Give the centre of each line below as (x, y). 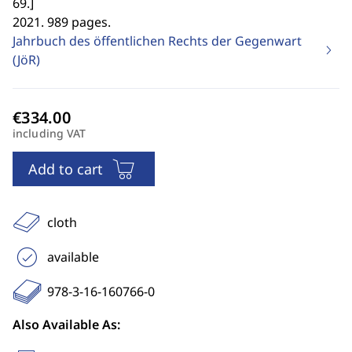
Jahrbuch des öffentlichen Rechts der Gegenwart (157, 41)
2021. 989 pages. (62, 22)
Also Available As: (66, 324)
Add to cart (66, 169)
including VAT (49, 133)
